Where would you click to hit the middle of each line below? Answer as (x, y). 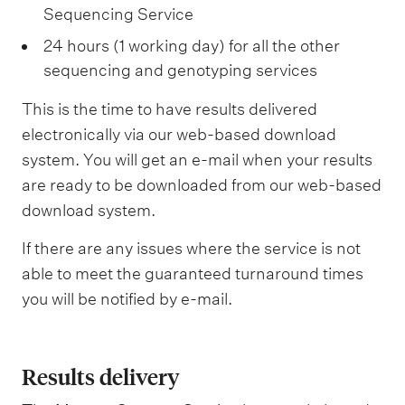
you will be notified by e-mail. (127, 298)
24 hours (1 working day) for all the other (192, 46)
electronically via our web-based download (179, 135)
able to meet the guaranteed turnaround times (193, 273)
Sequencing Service (118, 14)
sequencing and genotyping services (180, 71)
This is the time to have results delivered (170, 109)
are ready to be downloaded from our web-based (202, 185)
